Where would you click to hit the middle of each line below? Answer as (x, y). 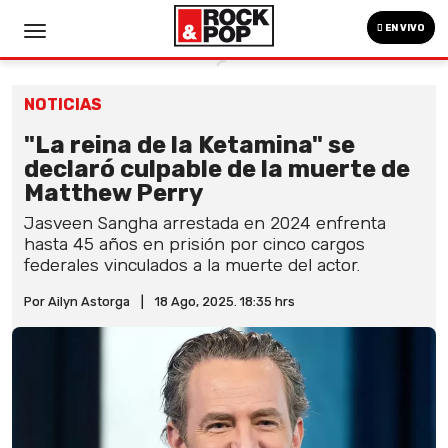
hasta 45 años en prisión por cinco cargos (194, 244)
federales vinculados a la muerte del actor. (192, 265)
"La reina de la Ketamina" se (189, 145)
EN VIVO (404, 28)
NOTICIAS (63, 104)
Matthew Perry (113, 193)
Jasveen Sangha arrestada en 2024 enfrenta (205, 223)
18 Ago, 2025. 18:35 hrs (225, 301)
